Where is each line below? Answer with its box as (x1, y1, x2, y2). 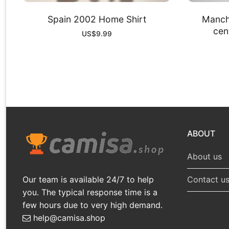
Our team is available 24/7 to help (22, 174, 154, 185)
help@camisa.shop (31, 212, 105, 223)
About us (187, 151, 222, 162)
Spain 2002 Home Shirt (47, 13, 146, 25)
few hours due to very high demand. (22, 199, 163, 210)
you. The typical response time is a (22, 187, 157, 197)
